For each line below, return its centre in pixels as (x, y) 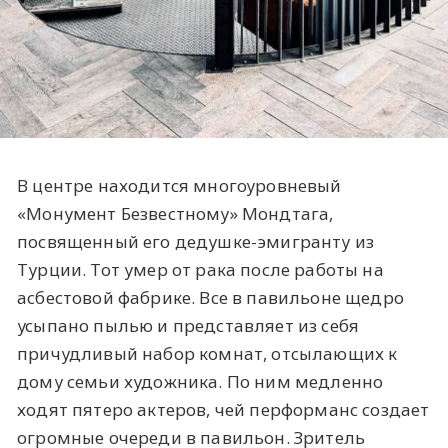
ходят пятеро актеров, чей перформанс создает (223, 409)
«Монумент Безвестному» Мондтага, (175, 213)
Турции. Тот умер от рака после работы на (200, 269)
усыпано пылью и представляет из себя (188, 325)
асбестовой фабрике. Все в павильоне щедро (210, 297)
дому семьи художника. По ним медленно (200, 381)
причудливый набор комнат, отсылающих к (207, 353)
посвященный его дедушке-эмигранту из (196, 241)
